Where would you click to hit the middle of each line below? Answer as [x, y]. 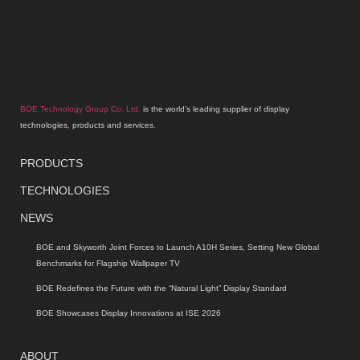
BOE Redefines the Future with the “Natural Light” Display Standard [162, 288]
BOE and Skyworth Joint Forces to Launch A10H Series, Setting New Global [178, 247]
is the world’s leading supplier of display [215, 109]
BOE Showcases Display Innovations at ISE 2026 [129, 313]
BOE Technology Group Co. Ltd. [80, 109]
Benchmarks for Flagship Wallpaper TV [108, 263]
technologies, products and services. [88, 125]
